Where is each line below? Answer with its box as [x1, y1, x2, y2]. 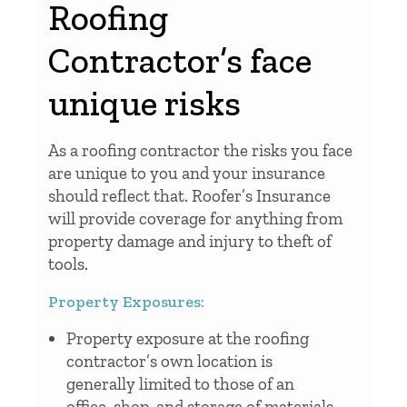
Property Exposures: [48, 291, 204, 312]
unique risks [48, 81, 241, 124]
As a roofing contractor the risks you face [48, 139, 352, 161]
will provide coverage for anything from [48, 207, 342, 229]
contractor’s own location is [66, 350, 273, 372]
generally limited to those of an [66, 372, 294, 394]
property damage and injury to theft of [48, 230, 332, 252]
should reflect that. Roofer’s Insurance [48, 184, 331, 206]
